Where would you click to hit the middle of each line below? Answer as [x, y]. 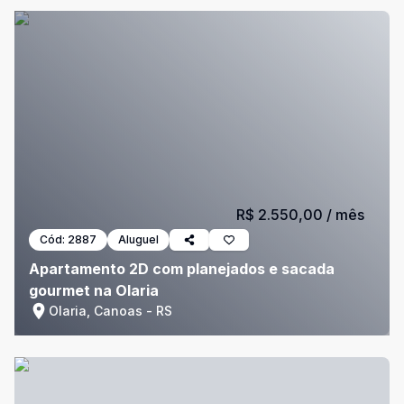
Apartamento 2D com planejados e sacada [182, 269]
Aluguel [138, 239]
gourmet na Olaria [94, 290]
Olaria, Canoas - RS [110, 311]
